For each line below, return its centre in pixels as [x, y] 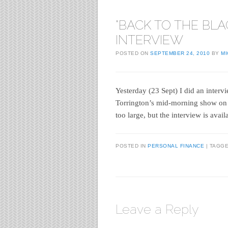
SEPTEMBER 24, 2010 [180, 53]
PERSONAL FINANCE [176, 146]
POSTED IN [132, 146]
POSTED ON [133, 53]
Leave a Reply [157, 209]
